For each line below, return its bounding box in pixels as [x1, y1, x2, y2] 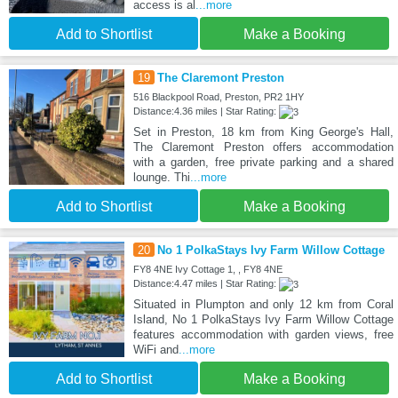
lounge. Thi [132, 171, 190, 185]
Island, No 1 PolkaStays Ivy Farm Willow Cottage [132, 313, 394, 327]
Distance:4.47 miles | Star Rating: [132, 278, 279, 290]
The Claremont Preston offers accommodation [132, 140, 394, 155]
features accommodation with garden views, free [132, 328, 394, 342]
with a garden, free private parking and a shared [132, 155, 394, 170]
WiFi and [132, 343, 179, 357]
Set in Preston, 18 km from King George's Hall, [132, 125, 394, 139]
